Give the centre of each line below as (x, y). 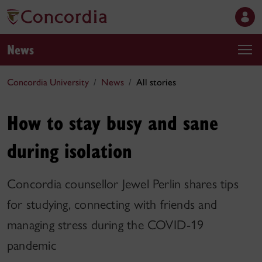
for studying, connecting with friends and (112, 204)
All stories (156, 82)
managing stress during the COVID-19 (106, 225)
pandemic (32, 245)
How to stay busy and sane (113, 122)
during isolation (70, 150)
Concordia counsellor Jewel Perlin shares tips (123, 184)
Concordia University (48, 82)
